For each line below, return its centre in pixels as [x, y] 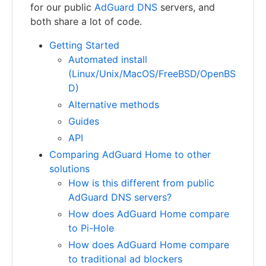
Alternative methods [114, 105]
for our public [62, 7]
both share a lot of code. [86, 22]
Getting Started [84, 45]
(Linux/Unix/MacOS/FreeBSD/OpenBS [152, 74]
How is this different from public [141, 183]
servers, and [186, 7]
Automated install [108, 60]
